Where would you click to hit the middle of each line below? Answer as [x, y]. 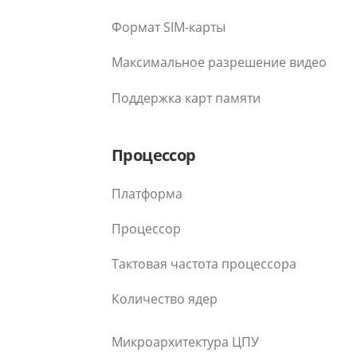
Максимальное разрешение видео [219, 62]
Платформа [147, 194]
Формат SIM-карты [169, 27]
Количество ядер [165, 299]
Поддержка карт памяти [186, 98]
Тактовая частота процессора [204, 264]
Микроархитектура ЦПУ [185, 342]
